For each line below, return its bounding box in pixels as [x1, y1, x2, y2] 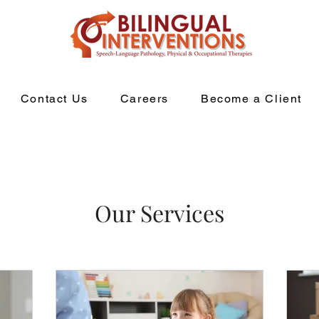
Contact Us [20, 92, 88, 105]
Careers [120, 92, 169, 105]
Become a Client [200, 92, 302, 105]
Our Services [95, 197, 224, 228]
